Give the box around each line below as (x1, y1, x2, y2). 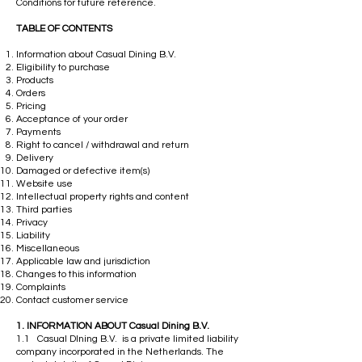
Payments (16, 126, 61, 137)
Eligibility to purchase (16, 61, 110, 73)
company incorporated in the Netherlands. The (16, 346, 224, 357)
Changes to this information (16, 268, 137, 280)
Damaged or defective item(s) (16, 165, 149, 176)
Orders (16, 87, 45, 99)
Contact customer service (16, 294, 128, 305)
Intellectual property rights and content (16, 191, 189, 202)
